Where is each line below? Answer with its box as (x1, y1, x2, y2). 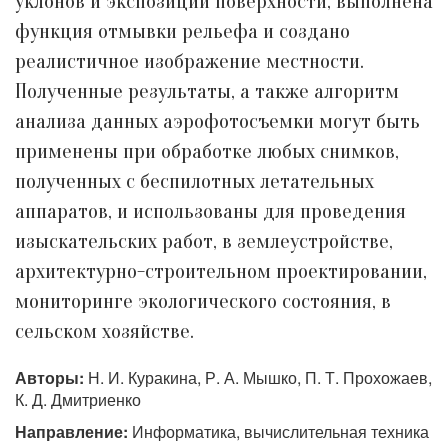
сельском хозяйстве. (15, 319, 194, 344)
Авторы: (15, 366, 84, 389)
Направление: (15, 420, 128, 443)
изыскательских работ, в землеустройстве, (15, 229, 393, 254)
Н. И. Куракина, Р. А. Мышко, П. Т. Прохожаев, (84, 366, 432, 389)
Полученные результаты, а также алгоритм (15, 79, 399, 104)
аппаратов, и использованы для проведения (15, 199, 406, 224)
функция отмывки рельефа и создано (15, 19, 350, 44)
